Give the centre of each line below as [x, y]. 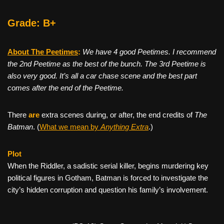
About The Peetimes [43, 51]
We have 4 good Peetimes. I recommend [149, 51]
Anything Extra [124, 126]
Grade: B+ [32, 23]
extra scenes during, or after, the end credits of [117, 114]
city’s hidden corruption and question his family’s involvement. [108, 189]
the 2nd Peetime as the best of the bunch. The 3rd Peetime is [107, 63]
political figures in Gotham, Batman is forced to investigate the [108, 177]
